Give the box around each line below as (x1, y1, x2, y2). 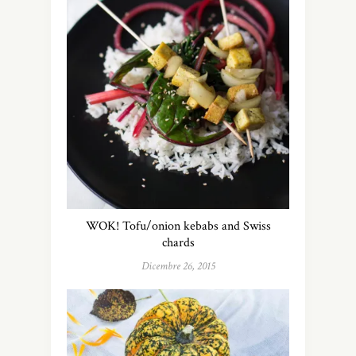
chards (161, 234, 195, 251)
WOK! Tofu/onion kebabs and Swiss (85, 217, 271, 234)
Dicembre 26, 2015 (141, 258, 215, 273)
